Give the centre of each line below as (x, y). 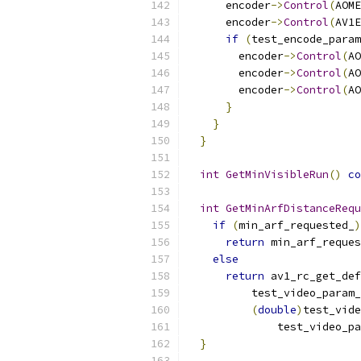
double (277, 310)
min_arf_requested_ (297, 225)
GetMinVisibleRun (277, 174)
